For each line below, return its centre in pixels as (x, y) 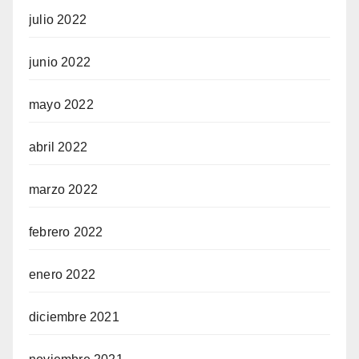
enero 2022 (62, 275)
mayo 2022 (61, 105)
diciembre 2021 (74, 317)
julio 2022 (58, 20)
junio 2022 (60, 63)
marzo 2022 (63, 190)
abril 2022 (58, 147)
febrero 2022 (66, 232)
